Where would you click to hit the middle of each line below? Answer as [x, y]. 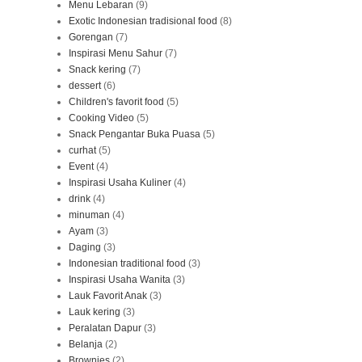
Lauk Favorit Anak [108, 296]
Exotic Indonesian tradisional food [143, 21]
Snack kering [97, 70]
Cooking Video [101, 118]
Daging [85, 248]
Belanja [86, 345]
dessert [85, 86]
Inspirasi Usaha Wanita [120, 280]
